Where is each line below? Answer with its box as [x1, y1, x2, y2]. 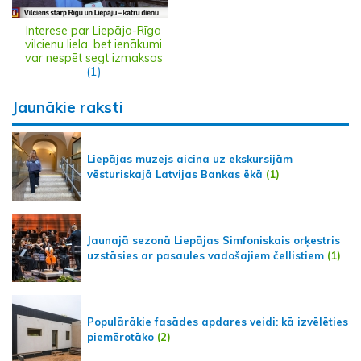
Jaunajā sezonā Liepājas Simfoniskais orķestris [87, 233, 340, 247]
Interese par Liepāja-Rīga [26, 23, 161, 39]
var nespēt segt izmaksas [24, 51, 163, 66]
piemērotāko [87, 330, 154, 343]
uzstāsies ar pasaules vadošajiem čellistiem [87, 248, 324, 262]
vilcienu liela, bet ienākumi [25, 37, 162, 52]
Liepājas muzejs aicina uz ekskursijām [87, 151, 293, 165]
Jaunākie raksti [12, 98, 123, 118]
